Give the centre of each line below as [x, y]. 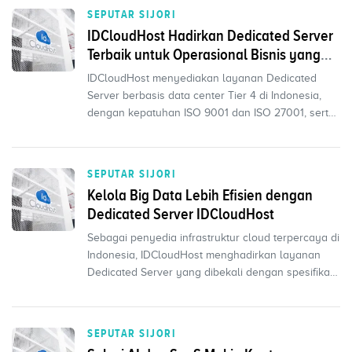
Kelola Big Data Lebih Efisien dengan [200, 195]
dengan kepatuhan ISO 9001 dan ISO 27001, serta [211, 113]
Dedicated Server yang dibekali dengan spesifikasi [213, 272]
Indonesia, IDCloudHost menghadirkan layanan [204, 255]
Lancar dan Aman [141, 73]
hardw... [106, 290]
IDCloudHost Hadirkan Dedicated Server [210, 35]
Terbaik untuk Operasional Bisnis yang [204, 54]
